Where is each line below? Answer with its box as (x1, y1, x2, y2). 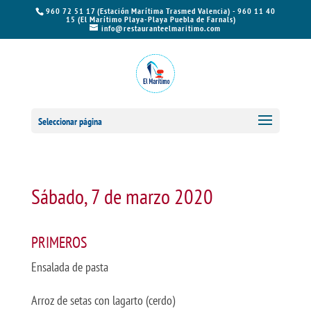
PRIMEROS (31, 233, 87, 252)
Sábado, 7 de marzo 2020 (31, 183, 213, 210)
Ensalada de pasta (31, 259, 108, 275)
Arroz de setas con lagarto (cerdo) (31, 292, 175, 308)
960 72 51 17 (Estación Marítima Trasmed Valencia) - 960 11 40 (45, 6, 276, 16)
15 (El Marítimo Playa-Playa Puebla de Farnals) (65, 14, 236, 24)
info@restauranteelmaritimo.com (101, 23, 221, 33)
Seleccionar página (37, 115, 102, 128)
